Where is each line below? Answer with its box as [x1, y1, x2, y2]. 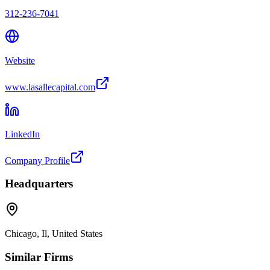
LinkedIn [5, 128, 40, 139]
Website [5, 55, 35, 66]
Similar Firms [5, 250, 73, 263]
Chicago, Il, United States [5, 228, 102, 239]
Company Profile [5, 155, 70, 166]
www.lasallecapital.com [5, 81, 95, 92]
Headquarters [5, 177, 73, 190]
